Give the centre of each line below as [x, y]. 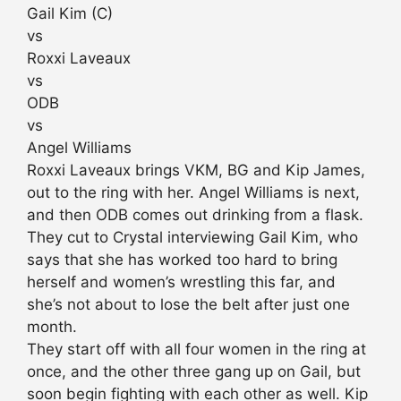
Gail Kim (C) [70, 14]
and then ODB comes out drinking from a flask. [195, 215]
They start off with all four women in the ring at [196, 350]
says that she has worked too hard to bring [182, 260]
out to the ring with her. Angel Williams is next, [193, 193]
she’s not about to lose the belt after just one [188, 305]
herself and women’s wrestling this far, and [181, 282]
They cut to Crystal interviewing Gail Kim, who [192, 238]
